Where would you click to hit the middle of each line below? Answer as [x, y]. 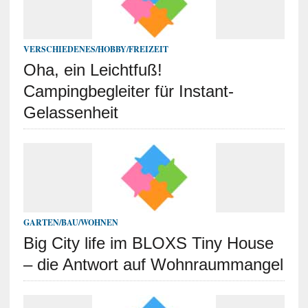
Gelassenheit [70, 112]
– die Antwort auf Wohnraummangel [153, 264]
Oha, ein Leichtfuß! [92, 70]
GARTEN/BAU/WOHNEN [70, 222]
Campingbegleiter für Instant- [128, 91]
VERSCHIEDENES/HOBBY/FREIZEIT [96, 49]
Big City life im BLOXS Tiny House [148, 243]
